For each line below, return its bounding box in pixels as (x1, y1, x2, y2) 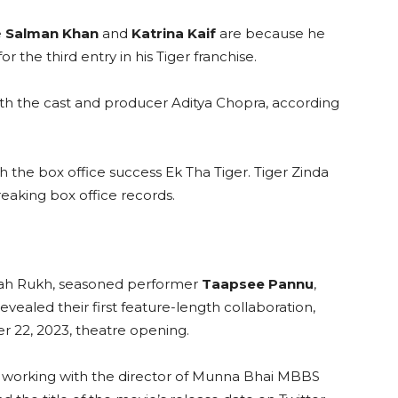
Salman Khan (5, 25, 99, 43)
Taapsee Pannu (198, 275, 314, 293)
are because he (216, 25, 325, 43)
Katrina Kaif (131, 25, 216, 43)
